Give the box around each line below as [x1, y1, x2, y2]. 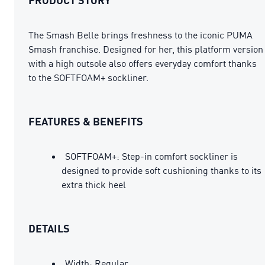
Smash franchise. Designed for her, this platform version [28, 43, 263, 55]
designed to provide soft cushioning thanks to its [62, 164, 261, 176]
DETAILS [28, 221, 70, 235]
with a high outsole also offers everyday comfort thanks [28, 57, 257, 69]
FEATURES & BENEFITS [28, 114, 143, 128]
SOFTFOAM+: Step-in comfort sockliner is [65, 150, 238, 162]
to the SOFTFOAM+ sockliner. [28, 71, 148, 83]
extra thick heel [62, 178, 126, 190]
